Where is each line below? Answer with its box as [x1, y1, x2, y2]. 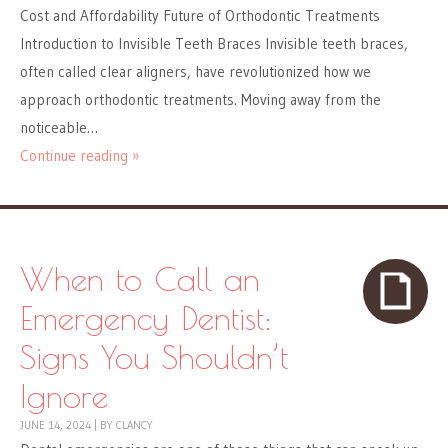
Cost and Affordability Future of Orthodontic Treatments [20, 6, 380, 26]
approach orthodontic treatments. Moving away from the [20, 90, 381, 110]
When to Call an [20, 259, 260, 299]
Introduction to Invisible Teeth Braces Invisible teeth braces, [20, 34, 408, 54]
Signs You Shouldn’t [20, 337, 288, 377]
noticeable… [20, 118, 98, 138]
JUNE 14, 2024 [20, 418, 91, 433]
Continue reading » [20, 146, 140, 166]
